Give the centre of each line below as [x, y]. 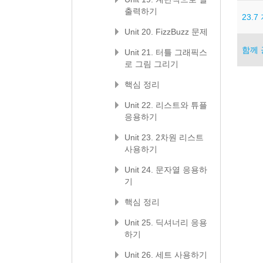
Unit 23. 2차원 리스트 [164, 137]
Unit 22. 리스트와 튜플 [166, 105]
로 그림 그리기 [151, 64]
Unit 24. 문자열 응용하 [166, 170]
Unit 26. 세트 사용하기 [166, 255]
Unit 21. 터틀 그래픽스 [166, 52]
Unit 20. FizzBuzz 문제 [166, 32]
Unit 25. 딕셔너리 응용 [166, 222]
